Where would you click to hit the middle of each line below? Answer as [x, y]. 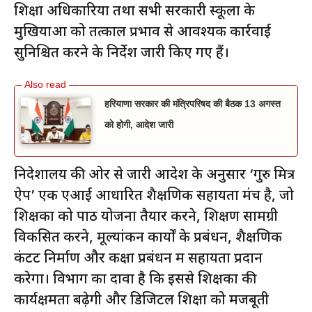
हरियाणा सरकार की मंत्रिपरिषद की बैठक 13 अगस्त [193, 104]
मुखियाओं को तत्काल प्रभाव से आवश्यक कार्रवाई [142, 33]
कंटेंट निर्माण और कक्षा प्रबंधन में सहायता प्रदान [138, 259]
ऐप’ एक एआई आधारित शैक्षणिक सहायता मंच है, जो [154, 197]
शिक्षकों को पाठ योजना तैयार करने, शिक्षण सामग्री [146, 218]
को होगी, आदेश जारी [139, 125]
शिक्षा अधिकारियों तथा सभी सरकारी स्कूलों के [134, 12]
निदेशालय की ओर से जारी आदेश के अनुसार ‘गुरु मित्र [154, 176]
